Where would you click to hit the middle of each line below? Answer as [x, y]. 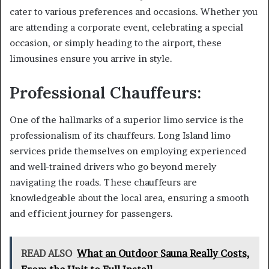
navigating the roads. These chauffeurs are [103, 182]
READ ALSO [47, 253]
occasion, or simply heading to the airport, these [116, 43]
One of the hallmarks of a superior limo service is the [127, 119]
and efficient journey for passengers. [91, 213]
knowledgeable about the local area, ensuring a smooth [129, 198]
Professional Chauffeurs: [105, 93]
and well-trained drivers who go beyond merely [113, 166]
